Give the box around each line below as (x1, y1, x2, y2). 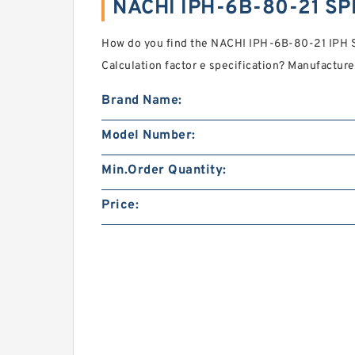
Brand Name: (101, 93, 182, 109)
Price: (101, 197, 139, 213)
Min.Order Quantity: (101, 162, 227, 178)
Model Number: (101, 128, 196, 143)
